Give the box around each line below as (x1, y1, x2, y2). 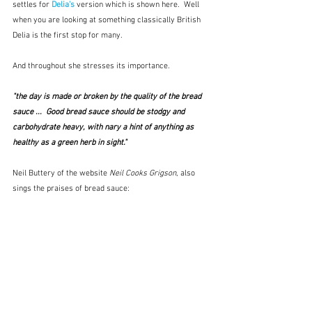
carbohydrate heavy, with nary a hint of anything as (13, 123, 196, 133)
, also (176, 169, 197, 179)
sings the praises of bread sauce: (13, 184, 130, 194)
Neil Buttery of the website (13, 169, 109, 179)
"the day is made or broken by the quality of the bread (13, 92, 203, 102)
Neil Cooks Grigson (109, 169, 176, 179)
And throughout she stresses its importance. (13, 61, 170, 72)
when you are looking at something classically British (13, 15, 203, 26)
